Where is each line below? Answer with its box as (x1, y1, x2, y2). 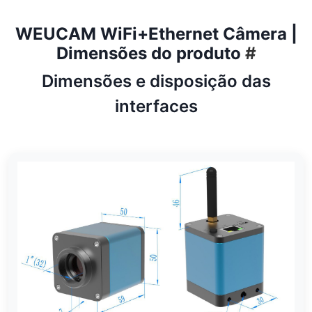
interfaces (114, 96, 198, 117)
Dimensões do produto (56, 43, 245, 64)
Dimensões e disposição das (41, 71, 271, 92)
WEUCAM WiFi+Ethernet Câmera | (15, 24, 297, 45)
